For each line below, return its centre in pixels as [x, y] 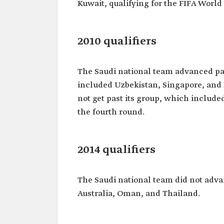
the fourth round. [111, 112]
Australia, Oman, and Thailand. [139, 194]
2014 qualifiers [116, 150]
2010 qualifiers [117, 41]
